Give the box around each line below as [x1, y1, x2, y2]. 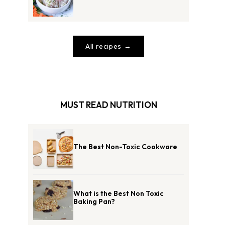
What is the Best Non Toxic [73, 188, 164, 198]
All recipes [85, 41, 122, 51]
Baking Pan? [73, 196, 115, 206]
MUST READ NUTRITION [60, 99, 157, 110]
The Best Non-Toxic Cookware [73, 142, 177, 151]
